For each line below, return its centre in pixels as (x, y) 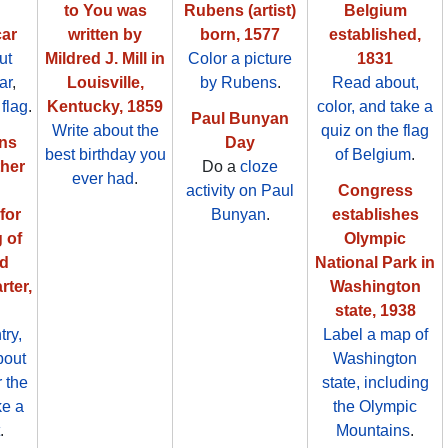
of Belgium (373, 155)
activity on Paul (240, 191)
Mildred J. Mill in (105, 59)
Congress (375, 191)
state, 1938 (375, 311)
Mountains (373, 431)
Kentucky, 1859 (105, 107)
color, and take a (375, 107)
